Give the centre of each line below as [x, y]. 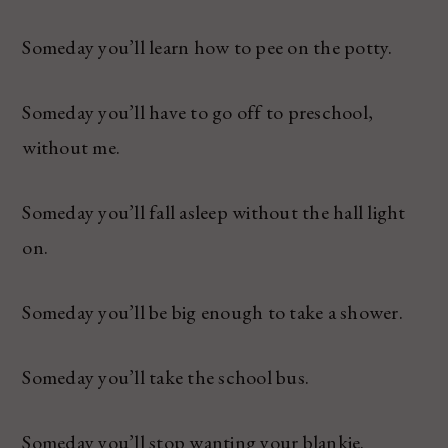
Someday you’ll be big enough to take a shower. [212, 312]
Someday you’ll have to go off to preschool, [198, 112]
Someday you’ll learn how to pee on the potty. [207, 47]
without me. [71, 147]
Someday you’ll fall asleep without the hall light [214, 212]
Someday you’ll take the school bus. [166, 377]
